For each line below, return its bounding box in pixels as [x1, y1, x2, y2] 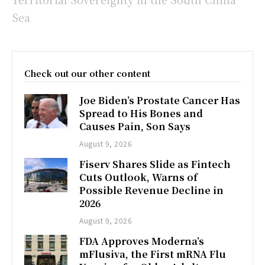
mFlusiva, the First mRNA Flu [79, 247, 227, 261]
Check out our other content [24, 67, 150, 79]
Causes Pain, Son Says [79, 119, 191, 133]
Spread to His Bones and [79, 106, 203, 120]
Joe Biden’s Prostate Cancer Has [79, 93, 241, 107]
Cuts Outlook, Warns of [79, 170, 198, 184]
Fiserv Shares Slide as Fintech [79, 157, 231, 171]
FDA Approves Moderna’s [79, 234, 205, 248]
